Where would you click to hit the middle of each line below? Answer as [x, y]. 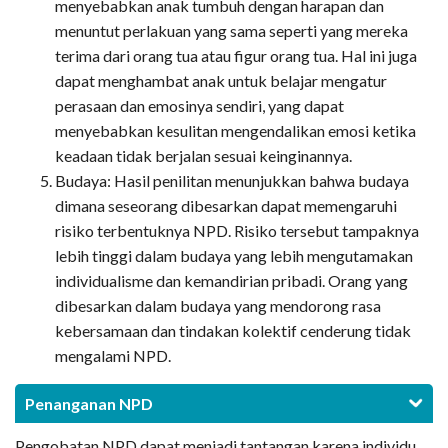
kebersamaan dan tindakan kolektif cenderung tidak [233, 331]
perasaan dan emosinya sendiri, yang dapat [199, 106]
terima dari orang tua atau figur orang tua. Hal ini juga [236, 56]
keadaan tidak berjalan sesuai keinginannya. [203, 156]
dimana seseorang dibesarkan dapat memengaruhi [226, 206]
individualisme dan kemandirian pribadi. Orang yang [231, 281]
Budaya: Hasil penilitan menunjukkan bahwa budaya [232, 181]
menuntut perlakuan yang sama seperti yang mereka [231, 31]
